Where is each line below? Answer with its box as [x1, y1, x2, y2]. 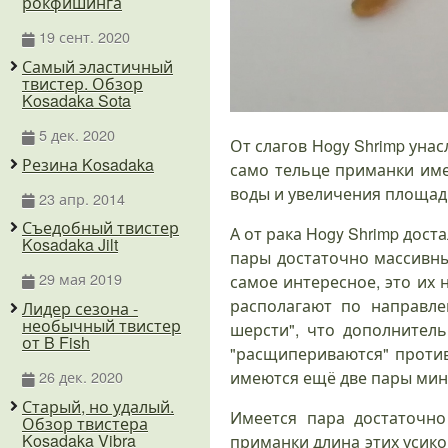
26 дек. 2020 [38, 366, 123, 388]
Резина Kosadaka [22, 152, 154, 176]
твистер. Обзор [22, 72, 143, 95]
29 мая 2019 [38, 268, 122, 290]
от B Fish [22, 331, 90, 355]
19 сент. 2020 [38, 26, 130, 48]
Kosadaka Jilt [22, 233, 118, 257]
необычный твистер [22, 314, 181, 338]
